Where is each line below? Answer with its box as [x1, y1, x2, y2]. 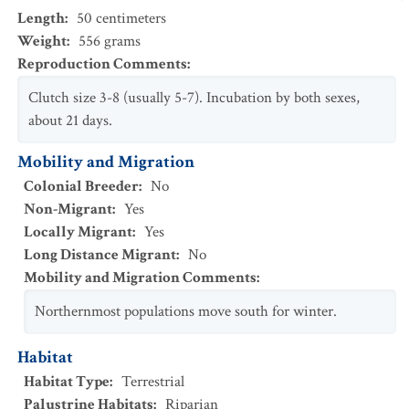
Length [17, 8, 65, 28]
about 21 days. [28, 110, 112, 131]
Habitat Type [24, 372, 110, 392]
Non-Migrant [24, 199, 112, 219]
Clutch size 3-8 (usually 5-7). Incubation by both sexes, [28, 88, 360, 108]
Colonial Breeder [24, 176, 139, 196]
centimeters [92, 8, 166, 28]
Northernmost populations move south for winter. [35, 301, 337, 321]
